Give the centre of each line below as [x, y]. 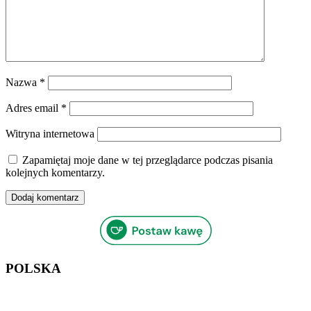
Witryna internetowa [50, 133]
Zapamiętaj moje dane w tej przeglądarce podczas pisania [148, 160]
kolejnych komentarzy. [55, 172]
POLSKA [33, 268]
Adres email [33, 108]
